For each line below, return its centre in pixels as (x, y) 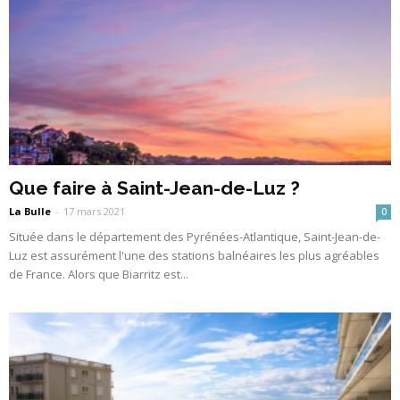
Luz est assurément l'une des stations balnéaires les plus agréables (194, 255)
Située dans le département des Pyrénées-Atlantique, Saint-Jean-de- (195, 236)
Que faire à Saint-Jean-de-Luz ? (154, 187)
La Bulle (30, 211)
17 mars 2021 (94, 211)
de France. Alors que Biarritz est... (99, 274)
